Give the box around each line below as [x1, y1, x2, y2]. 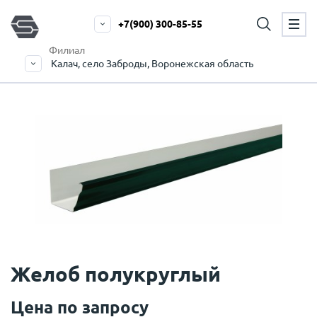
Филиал [49, 45, 85, 56]
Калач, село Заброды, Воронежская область [51, 58, 253, 69]
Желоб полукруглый [11, 262, 221, 285]
